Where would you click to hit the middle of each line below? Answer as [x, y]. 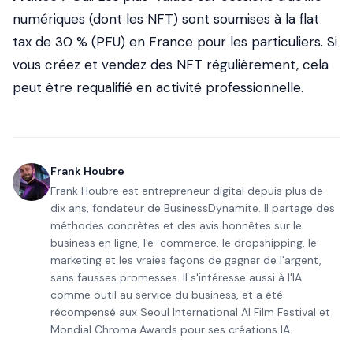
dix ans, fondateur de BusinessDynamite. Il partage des [193, 208]
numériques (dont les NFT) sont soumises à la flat [166, 19]
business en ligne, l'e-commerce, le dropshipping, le [184, 243]
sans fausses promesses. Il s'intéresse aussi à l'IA [176, 277]
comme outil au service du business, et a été [167, 295]
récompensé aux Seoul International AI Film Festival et [190, 312]
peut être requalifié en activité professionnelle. [158, 87]
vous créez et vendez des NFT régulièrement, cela [171, 65]
